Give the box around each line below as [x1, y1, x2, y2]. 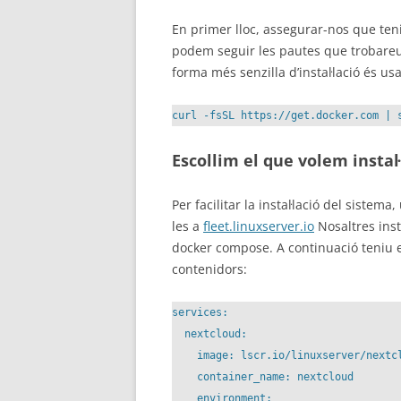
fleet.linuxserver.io [203, 218, 314, 235]
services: [172, 306, 228, 319]
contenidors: [172, 260, 247, 277]
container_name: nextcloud [172, 371, 354, 383]
